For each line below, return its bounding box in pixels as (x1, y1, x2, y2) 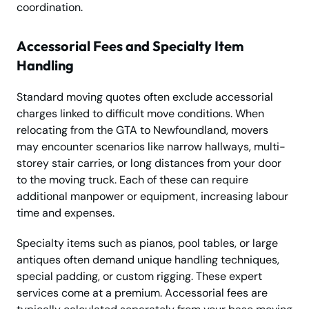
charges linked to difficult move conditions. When (17, 106, 264, 121)
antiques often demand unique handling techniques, (17, 252, 279, 268)
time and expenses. (17, 206, 114, 221)
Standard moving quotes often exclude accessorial (17, 90, 273, 105)
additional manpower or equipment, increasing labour (17, 189, 288, 204)
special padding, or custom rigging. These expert (17, 269, 262, 284)
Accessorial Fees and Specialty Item (17, 37, 243, 55)
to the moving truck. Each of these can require (17, 172, 248, 188)
